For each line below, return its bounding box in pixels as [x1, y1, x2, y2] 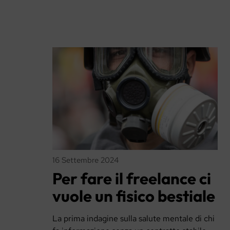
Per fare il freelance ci [52, 168, 211, 188]
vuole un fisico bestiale [52, 185, 215, 206]
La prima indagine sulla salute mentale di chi [52, 213, 215, 224]
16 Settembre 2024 [52, 155, 119, 166]
